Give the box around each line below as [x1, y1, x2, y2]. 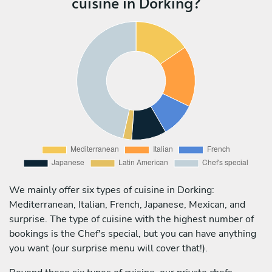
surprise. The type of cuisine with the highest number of [9, 212, 254, 226]
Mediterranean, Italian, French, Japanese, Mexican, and [9, 197, 245, 211]
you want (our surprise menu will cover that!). [9, 241, 208, 255]
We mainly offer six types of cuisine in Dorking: [9, 183, 214, 197]
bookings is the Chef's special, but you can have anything [9, 226, 256, 240]
